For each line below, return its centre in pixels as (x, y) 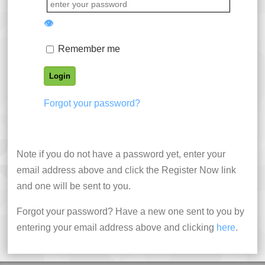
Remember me (88, 49)
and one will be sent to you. (74, 186)
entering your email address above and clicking (117, 228)
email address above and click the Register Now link (126, 170)
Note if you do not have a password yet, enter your (121, 154)
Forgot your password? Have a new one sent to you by (130, 212)
